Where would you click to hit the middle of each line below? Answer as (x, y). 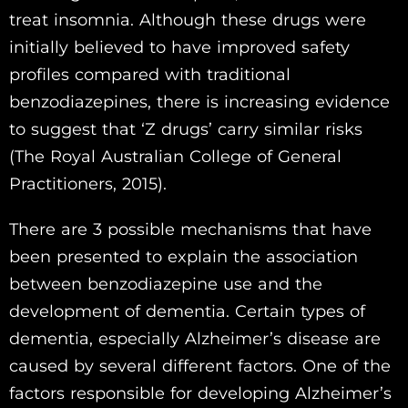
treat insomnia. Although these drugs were (188, 20)
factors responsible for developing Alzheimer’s (200, 394)
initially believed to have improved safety (179, 48)
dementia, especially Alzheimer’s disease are (195, 339)
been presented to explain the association (184, 257)
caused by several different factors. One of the (200, 367)
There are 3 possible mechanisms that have (190, 230)
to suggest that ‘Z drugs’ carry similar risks (186, 130)
